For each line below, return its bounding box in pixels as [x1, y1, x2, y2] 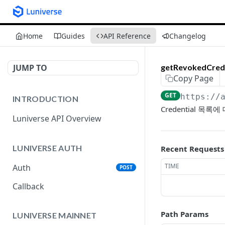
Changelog [169, 31, 206, 41]
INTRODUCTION [13, 94, 78, 104]
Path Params [161, 209, 208, 219]
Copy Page [173, 73, 213, 84]
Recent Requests [161, 144, 224, 154]
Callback [13, 180, 44, 192]
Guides [61, 31, 85, 41]
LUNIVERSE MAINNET [13, 210, 97, 220]
